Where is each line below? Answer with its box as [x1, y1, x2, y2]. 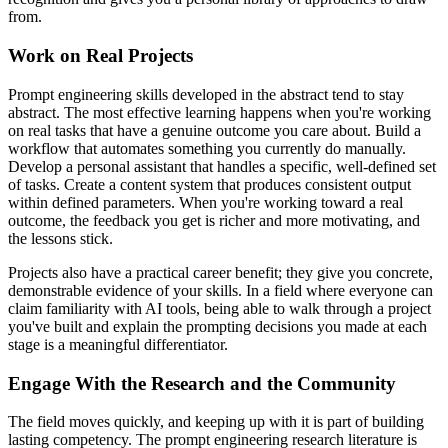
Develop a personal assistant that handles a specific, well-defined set [8, 157, 436, 175]
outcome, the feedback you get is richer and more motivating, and [8, 211, 420, 229]
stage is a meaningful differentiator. [8, 335, 228, 353]
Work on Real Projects [8, 45, 193, 67]
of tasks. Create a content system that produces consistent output [8, 175, 411, 193]
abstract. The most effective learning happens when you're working [8, 103, 431, 121]
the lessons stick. [8, 229, 113, 247]
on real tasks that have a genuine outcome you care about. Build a [8, 121, 421, 139]
